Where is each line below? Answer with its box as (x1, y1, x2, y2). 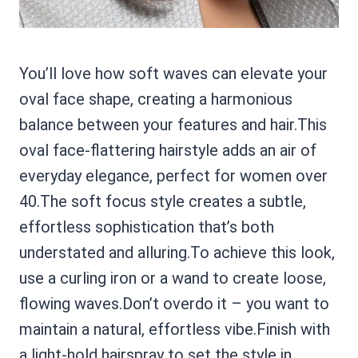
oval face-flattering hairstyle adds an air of (19, 141, 316, 160)
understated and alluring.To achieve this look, (19, 243, 335, 262)
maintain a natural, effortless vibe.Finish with (19, 320, 330, 339)
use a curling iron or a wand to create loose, (19, 268, 326, 288)
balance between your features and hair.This (19, 115, 327, 134)
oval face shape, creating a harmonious (19, 89, 292, 109)
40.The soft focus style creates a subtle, (19, 192, 306, 211)
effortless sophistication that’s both (19, 217, 274, 237)
